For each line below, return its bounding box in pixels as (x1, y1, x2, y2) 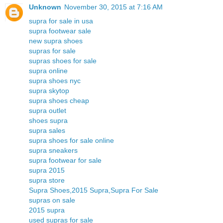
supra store (29, 176, 65, 185)
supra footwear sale (29, 27, 91, 35)
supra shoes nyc (29, 77, 81, 85)
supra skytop (29, 87, 69, 95)
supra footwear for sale (29, 156, 102, 165)
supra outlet (29, 107, 66, 115)
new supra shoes (29, 37, 83, 45)
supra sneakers (29, 146, 78, 155)
